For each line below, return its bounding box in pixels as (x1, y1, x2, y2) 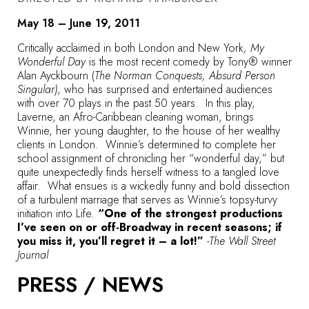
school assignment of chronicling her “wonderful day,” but (17, 150, 284, 167)
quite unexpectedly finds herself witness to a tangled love (17, 164, 279, 181)
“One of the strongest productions (94, 206, 283, 222)
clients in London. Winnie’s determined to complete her (17, 137, 276, 153)
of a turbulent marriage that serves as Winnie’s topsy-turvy (17, 192, 277, 208)
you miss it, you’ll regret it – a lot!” (17, 233, 203, 250)
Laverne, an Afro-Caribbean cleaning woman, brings (17, 109, 254, 126)
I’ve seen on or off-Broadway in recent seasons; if (17, 219, 282, 236)
